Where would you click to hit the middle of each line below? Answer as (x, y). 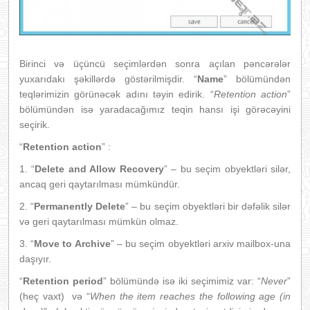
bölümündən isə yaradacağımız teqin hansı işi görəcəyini (155, 109)
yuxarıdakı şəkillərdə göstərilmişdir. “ (108, 79)
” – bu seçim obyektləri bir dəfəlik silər (208, 206)
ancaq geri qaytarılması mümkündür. (100, 184)
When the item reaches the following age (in (190, 296)
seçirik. (35, 124)
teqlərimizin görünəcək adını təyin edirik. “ (117, 94)
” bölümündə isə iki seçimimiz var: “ (182, 281)
